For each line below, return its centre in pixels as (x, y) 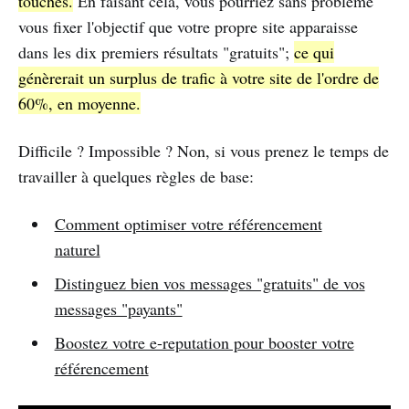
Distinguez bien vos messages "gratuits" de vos (210, 283)
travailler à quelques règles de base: (136, 177)
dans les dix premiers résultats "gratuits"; (156, 52)
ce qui (314, 52)
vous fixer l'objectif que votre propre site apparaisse (188, 27)
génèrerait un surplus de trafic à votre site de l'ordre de (199, 78)
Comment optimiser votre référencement (188, 224)
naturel (77, 250)
